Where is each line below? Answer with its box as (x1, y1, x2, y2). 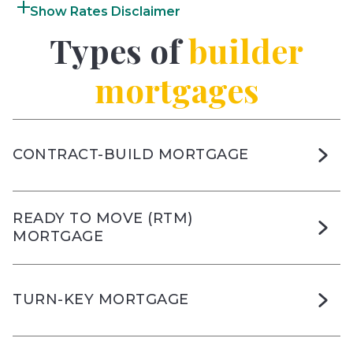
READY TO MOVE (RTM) (13, 209, 193, 227)
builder (188, 27, 303, 72)
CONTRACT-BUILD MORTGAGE (13, 146, 249, 164)
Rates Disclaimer (70, 3, 180, 19)
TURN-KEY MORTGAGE (13, 291, 189, 309)
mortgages (94, 66, 259, 112)
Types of (50, 27, 188, 72)
